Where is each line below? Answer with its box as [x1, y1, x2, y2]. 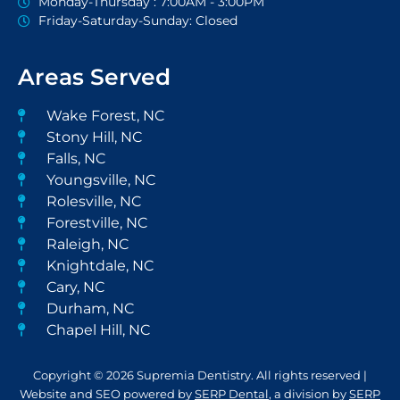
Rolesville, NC [46, 193, 141, 211]
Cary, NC [46, 279, 104, 296]
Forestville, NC [46, 214, 147, 232]
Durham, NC [46, 300, 134, 318]
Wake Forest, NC [46, 107, 164, 125]
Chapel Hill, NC [46, 321, 150, 339]
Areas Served [18, 63, 171, 91]
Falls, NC [46, 150, 105, 168]
